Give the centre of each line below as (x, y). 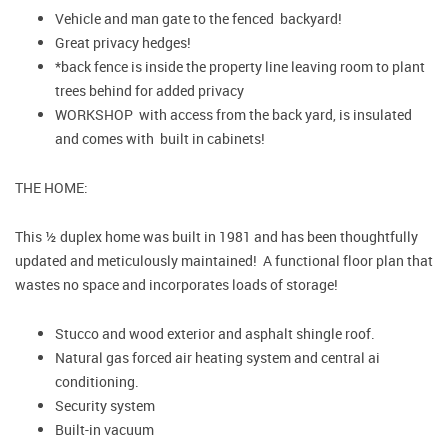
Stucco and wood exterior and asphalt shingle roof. (215, 333)
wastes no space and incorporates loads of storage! (176, 284)
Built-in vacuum (104, 429)
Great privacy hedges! (124, 42)
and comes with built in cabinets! (160, 138)
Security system (105, 405)
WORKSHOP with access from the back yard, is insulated (233, 114)
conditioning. (97, 381)
